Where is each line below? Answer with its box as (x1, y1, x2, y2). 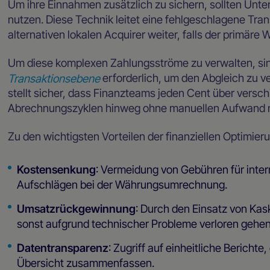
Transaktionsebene (8, 71, 101, 85)
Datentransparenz (16, 240, 108, 254)
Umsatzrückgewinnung (16, 201, 136, 215)
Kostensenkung (16, 163, 96, 177)
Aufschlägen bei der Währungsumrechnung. (16, 178, 227, 192)
